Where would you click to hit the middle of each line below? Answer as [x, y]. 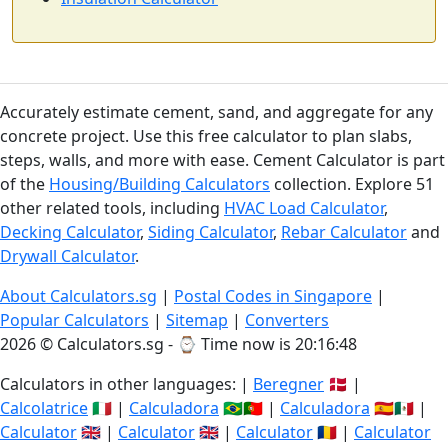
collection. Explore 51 [352, 184]
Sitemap [197, 320]
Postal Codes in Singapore [273, 296]
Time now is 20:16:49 [279, 344]
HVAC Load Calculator [304, 208]
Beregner [288, 384]
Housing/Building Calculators [159, 184]
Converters [287, 320]
